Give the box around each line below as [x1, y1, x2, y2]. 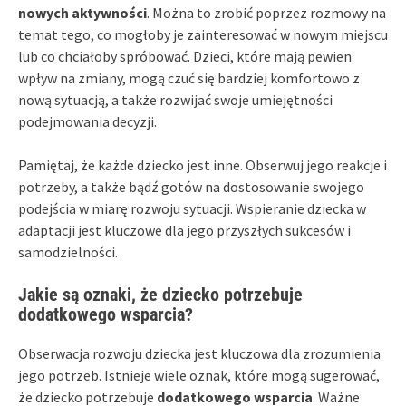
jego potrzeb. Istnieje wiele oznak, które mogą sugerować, [18, 365, 380, 384]
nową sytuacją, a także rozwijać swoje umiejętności [18, 90, 333, 109]
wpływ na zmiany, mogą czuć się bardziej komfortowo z [18, 68, 360, 87]
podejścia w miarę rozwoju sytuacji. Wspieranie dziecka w [18, 198, 366, 217]
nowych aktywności [18, 3, 147, 22]
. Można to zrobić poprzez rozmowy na [147, 3, 386, 22]
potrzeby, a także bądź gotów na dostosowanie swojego [18, 177, 364, 196]
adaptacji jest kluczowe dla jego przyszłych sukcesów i [18, 220, 351, 239]
